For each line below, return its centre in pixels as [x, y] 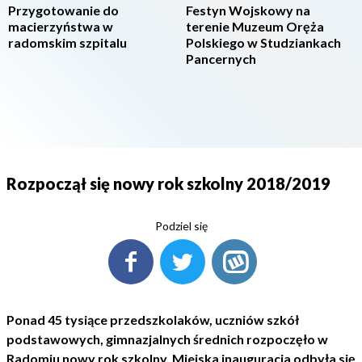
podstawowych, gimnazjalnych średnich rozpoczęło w [167, 339]
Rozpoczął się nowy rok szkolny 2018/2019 [168, 183]
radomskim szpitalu [67, 42]
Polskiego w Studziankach [263, 42]
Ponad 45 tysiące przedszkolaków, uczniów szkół [153, 320]
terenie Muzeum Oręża [255, 26]
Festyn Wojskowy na [248, 10]
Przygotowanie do [63, 10]
